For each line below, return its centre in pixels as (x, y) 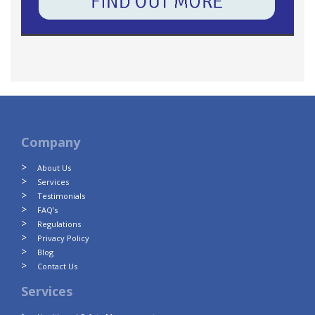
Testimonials (61, 196)
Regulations (59, 224)
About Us (54, 168)
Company (51, 142)
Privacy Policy (63, 238)
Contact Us (57, 266)
